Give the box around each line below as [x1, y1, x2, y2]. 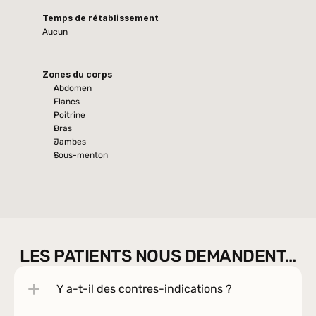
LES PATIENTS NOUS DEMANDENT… [20, 246, 296, 266]
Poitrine [54, 110, 85, 120]
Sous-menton [54, 150, 108, 160]
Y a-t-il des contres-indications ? [56, 282, 232, 296]
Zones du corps [42, 69, 112, 80]
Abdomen [54, 83, 92, 93]
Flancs [54, 97, 80, 107]
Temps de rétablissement [42, 13, 159, 23]
